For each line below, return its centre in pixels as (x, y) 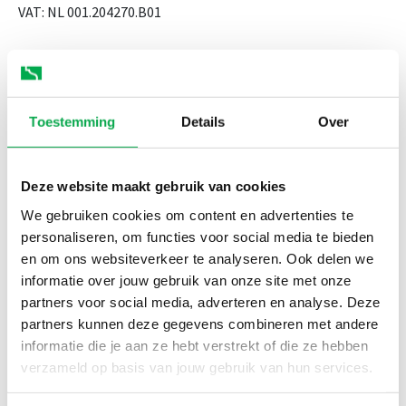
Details (203, 121)
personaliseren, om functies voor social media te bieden (198, 237)
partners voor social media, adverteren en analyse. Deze (201, 302)
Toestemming (72, 121)
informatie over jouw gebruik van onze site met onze (186, 280)
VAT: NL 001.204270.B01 (90, 12)
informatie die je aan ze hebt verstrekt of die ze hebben (194, 345)
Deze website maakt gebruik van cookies (154, 186)
